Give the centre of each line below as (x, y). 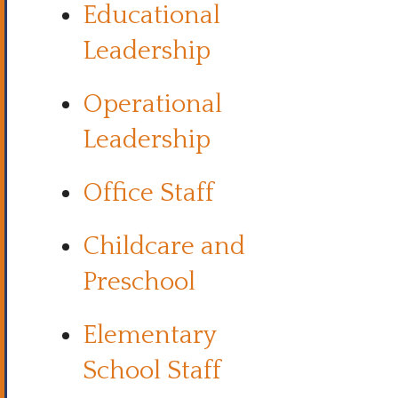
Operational (152, 104)
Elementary (149, 335)
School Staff (152, 371)
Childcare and (164, 247)
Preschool (139, 282)
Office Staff (148, 193)
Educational (151, 16)
